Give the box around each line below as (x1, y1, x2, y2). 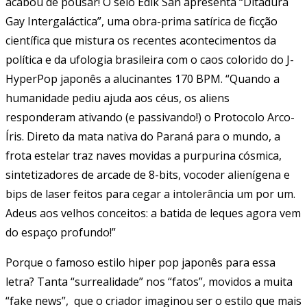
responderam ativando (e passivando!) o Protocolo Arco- (5, 110, 295, 125)
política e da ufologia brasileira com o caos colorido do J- (5, 52, 294, 68)
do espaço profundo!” (5, 225, 116, 241)
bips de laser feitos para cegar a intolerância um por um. (5, 186, 295, 202)
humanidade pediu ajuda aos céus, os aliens (5, 90, 230, 106)
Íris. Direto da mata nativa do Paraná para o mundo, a (5, 129, 280, 145)
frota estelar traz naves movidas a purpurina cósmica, (5, 148, 282, 164)
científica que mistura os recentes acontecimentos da (5, 33, 276, 49)
